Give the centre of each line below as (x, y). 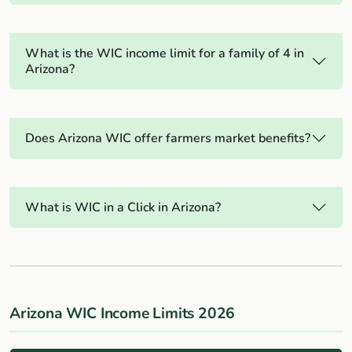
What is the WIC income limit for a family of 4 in (165, 54)
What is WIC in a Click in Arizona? (123, 208)
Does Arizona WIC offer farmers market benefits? (168, 139)
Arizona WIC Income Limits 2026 (123, 314)
